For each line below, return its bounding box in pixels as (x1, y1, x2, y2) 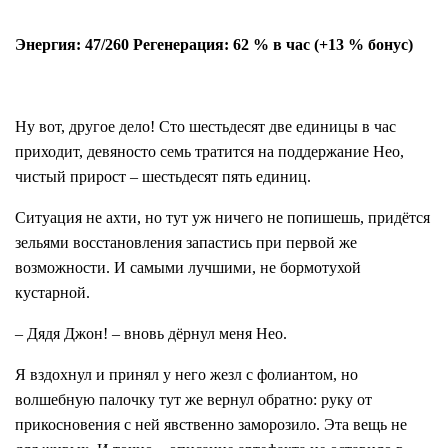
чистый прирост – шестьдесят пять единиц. (15, 168, 311, 186)
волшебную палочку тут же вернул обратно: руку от (15, 391, 372, 409)
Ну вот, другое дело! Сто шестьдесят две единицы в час (15, 118, 396, 136)
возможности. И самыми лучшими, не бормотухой (15, 259, 361, 277)
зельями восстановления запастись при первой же (15, 234, 357, 252)
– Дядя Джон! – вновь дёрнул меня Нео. (15, 325, 287, 343)
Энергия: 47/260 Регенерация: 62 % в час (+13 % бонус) (15, 36, 413, 54)
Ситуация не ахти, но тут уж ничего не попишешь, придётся (15, 209, 430, 227)
